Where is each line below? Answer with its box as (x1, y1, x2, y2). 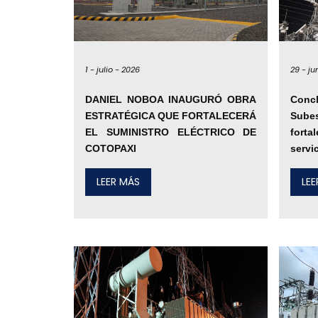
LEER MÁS (97, 175, 140, 190)
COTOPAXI (85, 143, 136, 155)
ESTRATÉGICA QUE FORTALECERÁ (85, 110, 257, 122)
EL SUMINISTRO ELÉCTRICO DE (85, 126, 257, 138)
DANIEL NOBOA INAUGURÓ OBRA (85, 94, 257, 106)
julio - (97, 63, 119, 75)
